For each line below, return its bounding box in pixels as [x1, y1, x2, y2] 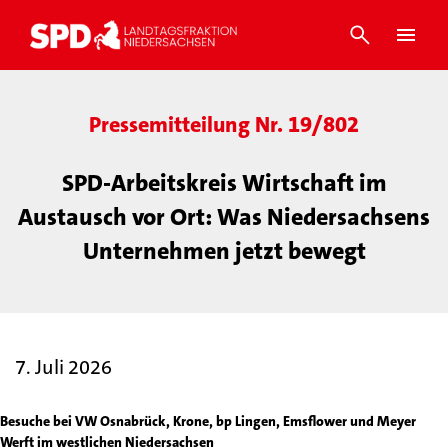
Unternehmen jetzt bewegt [82, 235, 366, 267]
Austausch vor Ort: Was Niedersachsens [18, 201, 430, 233]
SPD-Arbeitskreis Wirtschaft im [61, 167, 387, 199]
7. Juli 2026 [15, 354, 112, 380]
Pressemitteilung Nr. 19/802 [89, 110, 359, 139]
